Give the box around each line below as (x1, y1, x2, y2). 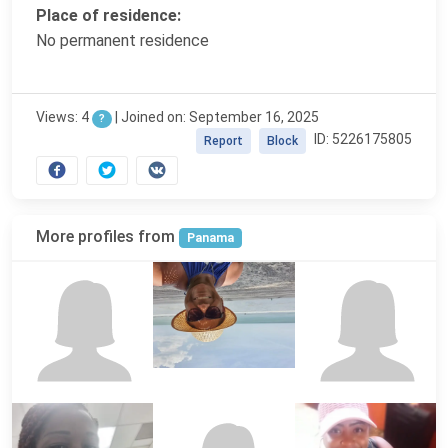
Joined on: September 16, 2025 (120, 108, 319, 125)
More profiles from (36, 226, 179, 246)
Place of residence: (36, 5, 181, 25)
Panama (186, 230, 234, 245)
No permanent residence (36, 30, 209, 50)
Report (204, 133, 243, 148)
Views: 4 (36, 108, 92, 125)
